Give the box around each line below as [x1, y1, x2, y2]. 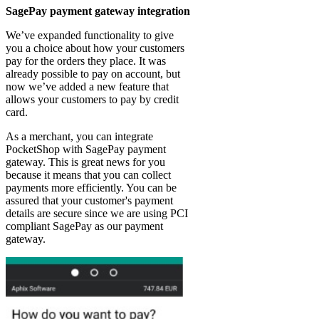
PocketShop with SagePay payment [6, 142, 166, 155]
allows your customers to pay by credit [6, 93, 179, 105]
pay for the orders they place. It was [6, 54, 166, 67]
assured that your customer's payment [6, 194, 173, 206]
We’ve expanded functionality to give [6, 28, 174, 41]
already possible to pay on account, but [6, 67, 180, 80]
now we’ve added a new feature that [6, 80, 169, 93]
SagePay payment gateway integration [6, 4, 190, 17]
